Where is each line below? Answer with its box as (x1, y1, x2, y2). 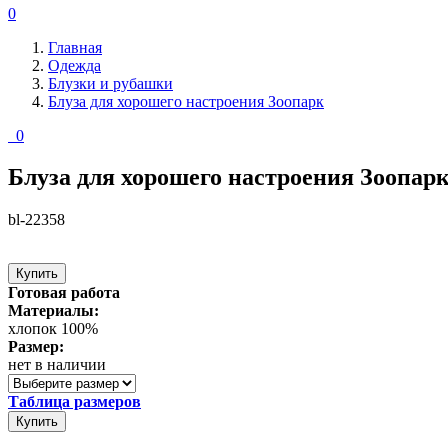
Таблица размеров (8, 393, 141, 411)
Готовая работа (8, 284, 124, 302)
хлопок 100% (8, 320, 98, 338)
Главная (48, 38, 102, 56)
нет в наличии (8, 356, 106, 374)
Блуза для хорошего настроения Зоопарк (48, 92, 324, 110)
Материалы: (8, 302, 103, 320)
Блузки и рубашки (48, 74, 173, 92)
